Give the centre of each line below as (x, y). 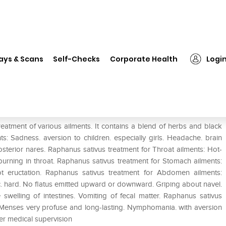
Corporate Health (144, 59)
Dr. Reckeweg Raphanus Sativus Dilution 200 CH (100, 50)
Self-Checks (77, 59)
